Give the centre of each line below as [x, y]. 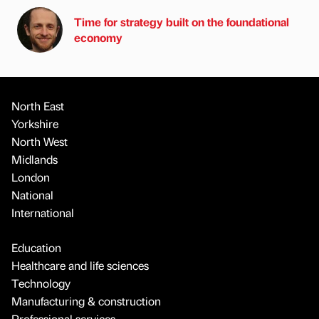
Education [36, 247]
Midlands [35, 159]
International [43, 212]
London [31, 177]
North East [38, 105]
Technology [41, 283]
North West [40, 141]
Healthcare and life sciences [80, 265]
